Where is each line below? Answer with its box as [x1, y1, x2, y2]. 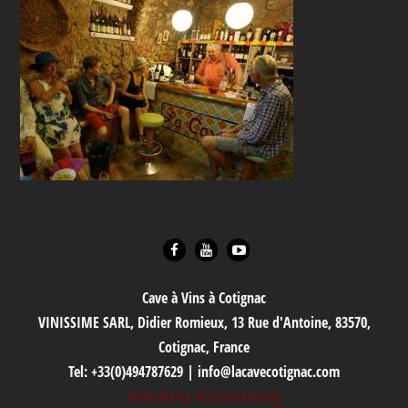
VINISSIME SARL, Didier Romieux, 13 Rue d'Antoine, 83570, [37, 312, 371, 333]
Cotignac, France [158, 337, 250, 358]
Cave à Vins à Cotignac [142, 288, 266, 309]
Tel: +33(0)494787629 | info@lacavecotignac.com [68, 362, 340, 382]
